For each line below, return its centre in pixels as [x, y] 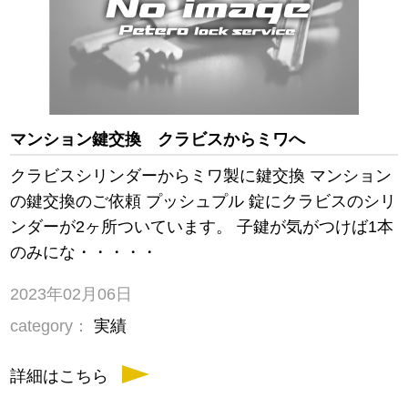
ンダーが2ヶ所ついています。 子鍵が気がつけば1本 [202, 227]
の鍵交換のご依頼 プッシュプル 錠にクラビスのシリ [204, 202]
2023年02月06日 [71, 295]
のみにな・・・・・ [84, 253]
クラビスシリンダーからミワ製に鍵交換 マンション [201, 176]
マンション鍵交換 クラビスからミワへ [158, 140]
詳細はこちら [60, 377]
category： [50, 326]
